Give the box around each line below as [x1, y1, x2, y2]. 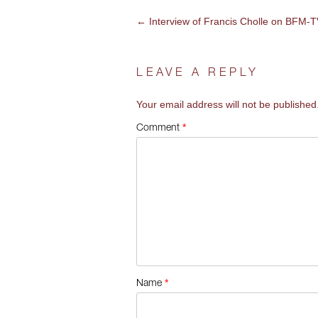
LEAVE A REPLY [136, 68, 259, 80]
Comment [136, 124, 182, 134]
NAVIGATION [136, 55, 246, 68]
